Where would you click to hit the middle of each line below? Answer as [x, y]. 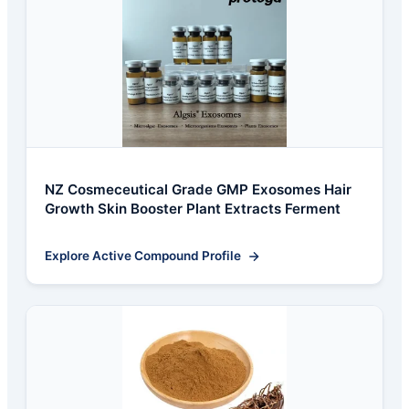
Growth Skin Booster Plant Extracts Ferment [193, 209]
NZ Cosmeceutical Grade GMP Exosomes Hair [198, 190]
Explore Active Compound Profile [143, 256]
